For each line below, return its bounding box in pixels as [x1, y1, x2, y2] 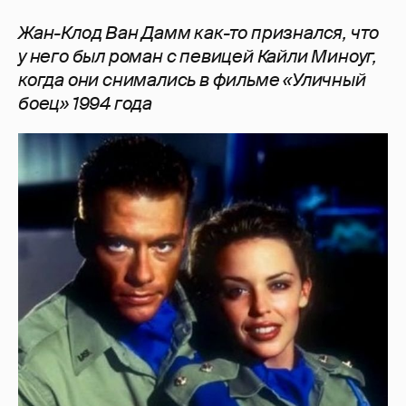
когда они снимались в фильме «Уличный [18, 67, 366, 92]
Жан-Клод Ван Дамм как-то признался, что [18, 20, 380, 44]
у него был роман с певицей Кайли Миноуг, [18, 43, 377, 68]
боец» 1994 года [18, 91, 153, 115]
